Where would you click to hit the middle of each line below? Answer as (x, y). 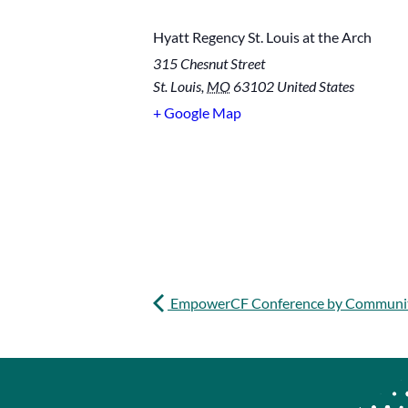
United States (316, 87)
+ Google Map (197, 113)
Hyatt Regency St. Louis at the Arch (262, 37)
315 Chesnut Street (209, 64)
